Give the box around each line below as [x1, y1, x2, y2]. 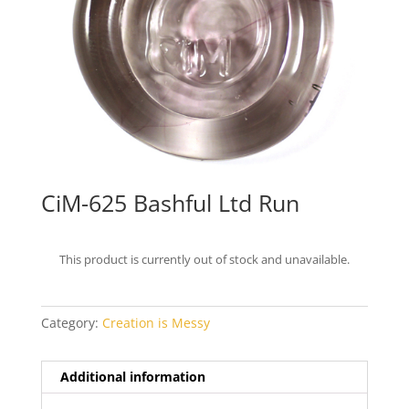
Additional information [59, 368, 205, 386]
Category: [40, 314, 102, 332]
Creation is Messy [101, 314, 210, 332]
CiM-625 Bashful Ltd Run [40, 187, 299, 219]
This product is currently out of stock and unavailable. [58, 251, 350, 268]
